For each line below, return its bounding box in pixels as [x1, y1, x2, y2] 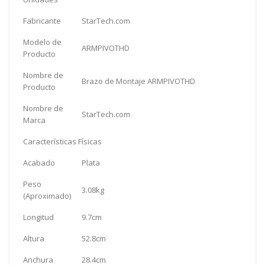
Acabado [23, 157, 55, 168]
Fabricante [23, 15, 61, 26]
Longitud [23, 211, 54, 222]
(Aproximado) [23, 190, 71, 201]
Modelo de [23, 36, 62, 47]
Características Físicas [23, 135, 102, 147]
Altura [23, 232, 44, 244]
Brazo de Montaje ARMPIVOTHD [82, 75, 195, 86]
